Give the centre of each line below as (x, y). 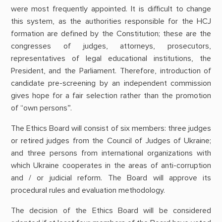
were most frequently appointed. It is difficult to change (111, 9)
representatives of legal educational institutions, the (111, 58)
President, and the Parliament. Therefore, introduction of (111, 71)
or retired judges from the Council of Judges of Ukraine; (111, 140)
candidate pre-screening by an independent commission (111, 83)
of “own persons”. (41, 108)
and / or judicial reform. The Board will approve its (111, 178)
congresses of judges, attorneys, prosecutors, (111, 46)
